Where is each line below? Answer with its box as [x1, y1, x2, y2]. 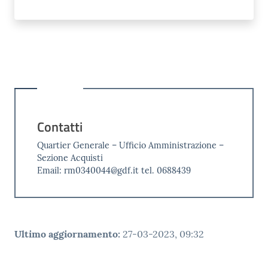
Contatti [36, 117, 83, 136]
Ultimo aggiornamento [14, 228, 118, 240]
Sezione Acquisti [36, 152, 103, 163]
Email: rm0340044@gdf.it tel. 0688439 [36, 165, 191, 176]
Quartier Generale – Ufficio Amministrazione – [36, 139, 224, 151]
